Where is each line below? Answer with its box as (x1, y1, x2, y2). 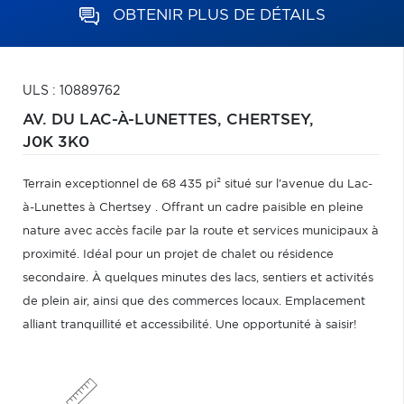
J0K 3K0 (23, 135, 89, 150)
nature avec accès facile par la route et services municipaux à (23, 225, 379, 237)
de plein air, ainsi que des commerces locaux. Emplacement (23, 296, 365, 308)
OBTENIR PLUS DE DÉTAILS (112, 7, 326, 23)
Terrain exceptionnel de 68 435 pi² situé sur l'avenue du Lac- (23, 179, 372, 190)
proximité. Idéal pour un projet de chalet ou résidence (23, 249, 334, 261)
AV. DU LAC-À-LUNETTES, (23, 113, 226, 127)
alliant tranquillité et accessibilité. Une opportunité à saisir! (23, 319, 357, 331)
